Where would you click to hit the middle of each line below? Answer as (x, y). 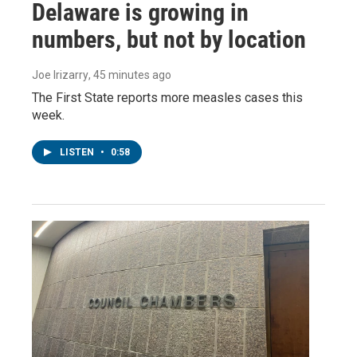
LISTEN (78, 152)
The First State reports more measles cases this (167, 97)
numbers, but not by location (169, 39)
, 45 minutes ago (130, 75)
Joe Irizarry (60, 75)
